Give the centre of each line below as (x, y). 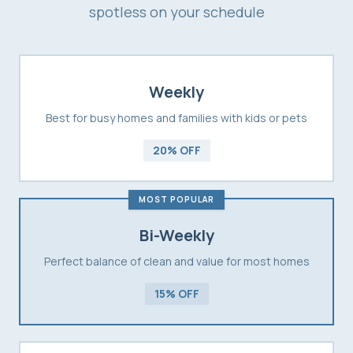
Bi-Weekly (176, 235)
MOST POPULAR (176, 199)
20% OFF (176, 150)
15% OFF (176, 293)
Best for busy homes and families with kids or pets (176, 117)
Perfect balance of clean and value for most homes (176, 261)
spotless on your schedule (176, 11)
